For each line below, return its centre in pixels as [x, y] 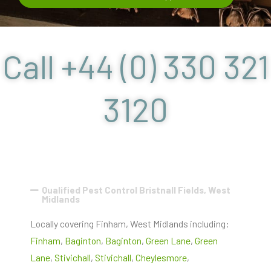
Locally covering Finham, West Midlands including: [130, 223]
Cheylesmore [161, 257]
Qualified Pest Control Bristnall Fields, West [136, 189]
